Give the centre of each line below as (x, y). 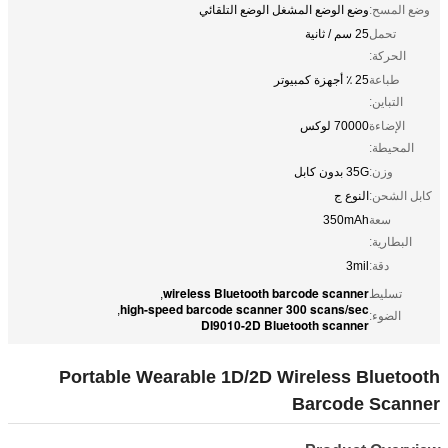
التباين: (386, 101)
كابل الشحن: (400, 195)
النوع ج (351, 195)
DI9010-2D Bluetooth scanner (285, 324)
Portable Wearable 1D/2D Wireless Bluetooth (249, 376)
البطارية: (390, 241)
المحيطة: (391, 147)
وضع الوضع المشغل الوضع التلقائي (284, 9)
